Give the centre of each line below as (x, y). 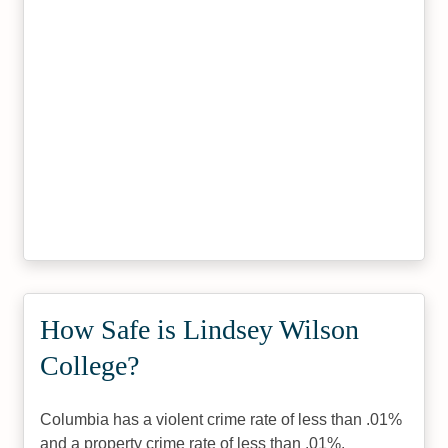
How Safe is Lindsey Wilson (200, 329)
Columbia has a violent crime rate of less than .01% (221, 419)
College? (90, 365)
